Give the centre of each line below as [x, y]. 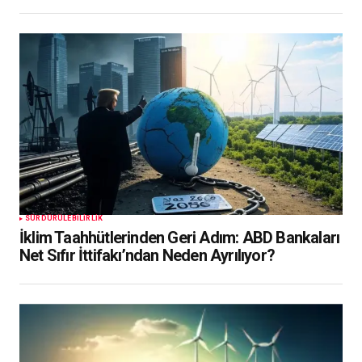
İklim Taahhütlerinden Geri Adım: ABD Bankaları [180, 238]
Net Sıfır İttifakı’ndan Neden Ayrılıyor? [147, 256]
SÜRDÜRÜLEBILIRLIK [64, 219]
